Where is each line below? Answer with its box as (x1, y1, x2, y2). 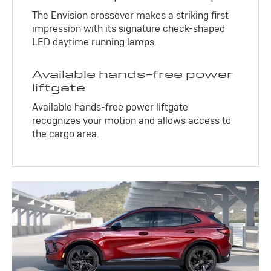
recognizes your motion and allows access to (32, 114, 232, 127)
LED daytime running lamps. (32, 35, 157, 48)
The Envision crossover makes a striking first (32, 8, 229, 22)
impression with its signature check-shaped (32, 22, 226, 35)
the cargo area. (32, 127, 100, 140)
